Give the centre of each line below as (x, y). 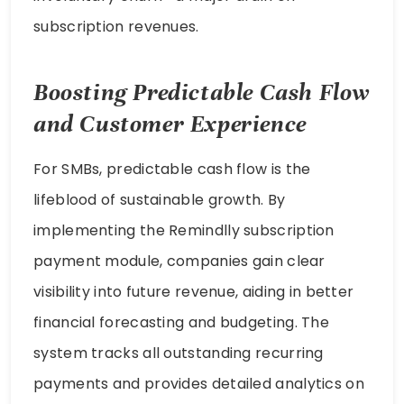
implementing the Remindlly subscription (184, 231)
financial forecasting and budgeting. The (181, 323)
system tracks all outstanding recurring (179, 353)
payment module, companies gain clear (179, 262)
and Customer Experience (170, 124)
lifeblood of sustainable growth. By (160, 200)
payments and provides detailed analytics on (199, 384)
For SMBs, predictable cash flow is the (172, 170)
